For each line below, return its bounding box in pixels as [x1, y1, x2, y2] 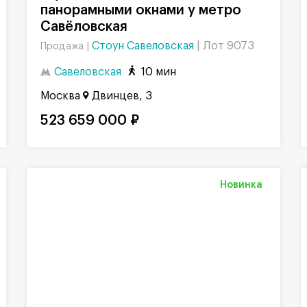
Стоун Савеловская [92, 40, 197, 51]
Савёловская [40, 19, 127, 34]
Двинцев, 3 [92, 90, 152, 102]
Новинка [220, 180, 262, 191]
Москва [40, 90, 80, 102]
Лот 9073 [203, 40, 254, 51]
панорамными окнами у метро [40, 3, 241, 17]
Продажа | [40, 41, 92, 51]
